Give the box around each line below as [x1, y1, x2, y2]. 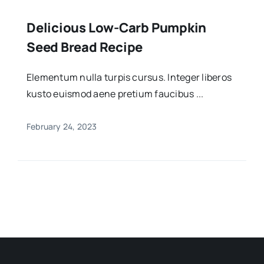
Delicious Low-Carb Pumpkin [26, 19, 207, 37]
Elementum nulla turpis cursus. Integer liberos [26, 71, 232, 84]
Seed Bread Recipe [26, 38, 143, 57]
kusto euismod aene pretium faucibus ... [26, 87, 204, 101]
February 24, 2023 [26, 121, 97, 133]
